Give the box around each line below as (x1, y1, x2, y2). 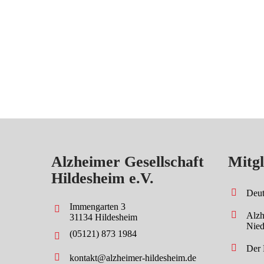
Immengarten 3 (70, 201, 126, 212)
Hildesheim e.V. (51, 169, 154, 187)
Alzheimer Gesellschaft (51, 153, 204, 170)
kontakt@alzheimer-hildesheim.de (70, 252, 196, 263)
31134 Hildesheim (70, 212, 137, 222)
